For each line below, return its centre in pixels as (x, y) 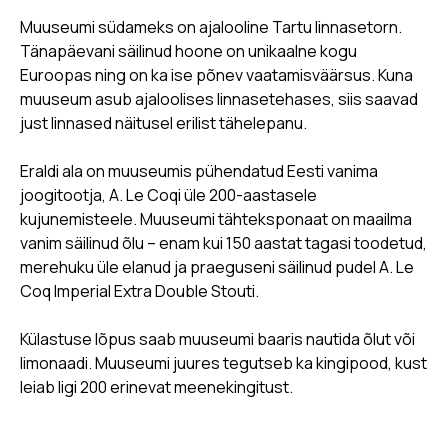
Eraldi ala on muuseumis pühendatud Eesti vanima (199, 171)
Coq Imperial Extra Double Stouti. (139, 291)
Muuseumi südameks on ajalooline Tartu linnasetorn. (211, 27)
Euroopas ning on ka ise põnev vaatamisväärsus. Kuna (216, 75)
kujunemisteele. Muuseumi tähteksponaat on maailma (216, 219)
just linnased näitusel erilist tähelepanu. (163, 123)
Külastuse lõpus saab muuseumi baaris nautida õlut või (217, 339)
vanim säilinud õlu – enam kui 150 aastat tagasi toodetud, (223, 243)
